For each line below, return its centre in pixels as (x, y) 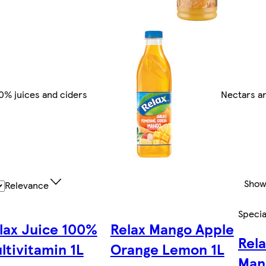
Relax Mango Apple (172, 229)
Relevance (26, 185)
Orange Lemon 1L (167, 249)
